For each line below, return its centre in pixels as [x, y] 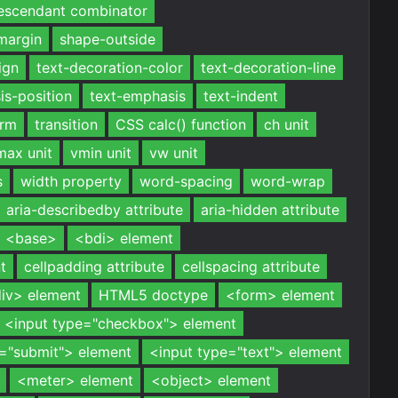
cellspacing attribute [251, 267]
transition [66, 124]
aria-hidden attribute [270, 210]
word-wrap [288, 181]
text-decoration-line [268, 68]
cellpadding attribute [94, 267]
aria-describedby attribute [95, 210]
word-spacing [186, 181]
